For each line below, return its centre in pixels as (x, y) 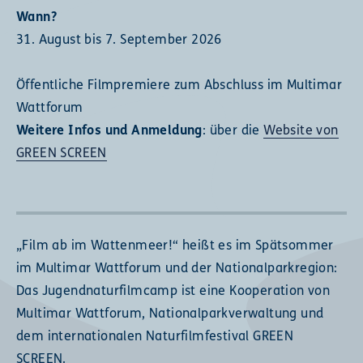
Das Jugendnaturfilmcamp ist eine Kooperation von (173, 291)
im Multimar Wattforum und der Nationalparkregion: (177, 269)
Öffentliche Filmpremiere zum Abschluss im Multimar (179, 85)
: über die (233, 131)
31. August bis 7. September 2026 (119, 40)
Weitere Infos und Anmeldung (109, 131)
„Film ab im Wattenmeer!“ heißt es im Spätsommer (175, 246)
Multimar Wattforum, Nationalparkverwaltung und (170, 314)
